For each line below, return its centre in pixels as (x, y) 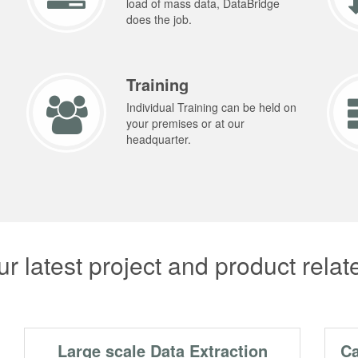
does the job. (159, 20)
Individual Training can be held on (212, 107)
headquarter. (159, 139)
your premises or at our (186, 123)
